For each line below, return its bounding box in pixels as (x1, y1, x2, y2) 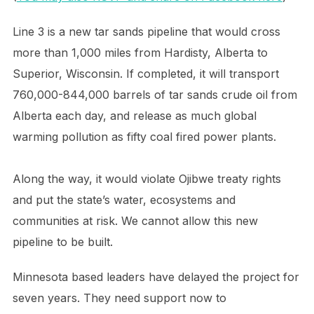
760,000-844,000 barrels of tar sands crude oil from (12, 87, 297, 102)
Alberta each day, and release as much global (12, 108, 257, 123)
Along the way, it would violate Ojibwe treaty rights (12, 171, 281, 186)
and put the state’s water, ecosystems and (12, 192, 235, 207)
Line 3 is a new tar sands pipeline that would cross (12, 24, 280, 39)
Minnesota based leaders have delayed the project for (12, 269, 299, 284)
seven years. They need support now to (12, 290, 226, 305)
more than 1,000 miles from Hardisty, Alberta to (12, 45, 268, 60)
